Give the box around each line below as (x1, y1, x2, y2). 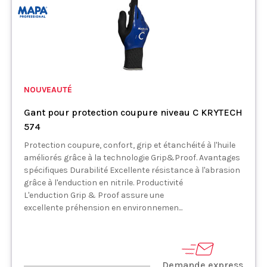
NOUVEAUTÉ (24, 84, 72, 95)
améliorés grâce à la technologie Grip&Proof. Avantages (24, 152, 240, 163)
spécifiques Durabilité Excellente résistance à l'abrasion (24, 164, 240, 175)
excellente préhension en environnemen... (24, 202, 182, 213)
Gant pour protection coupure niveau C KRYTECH (24, 106, 243, 118)
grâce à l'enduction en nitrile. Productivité (24, 177, 183, 188)
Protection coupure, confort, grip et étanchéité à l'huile (24, 139, 235, 150)
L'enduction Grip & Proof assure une (24, 190, 164, 200)
